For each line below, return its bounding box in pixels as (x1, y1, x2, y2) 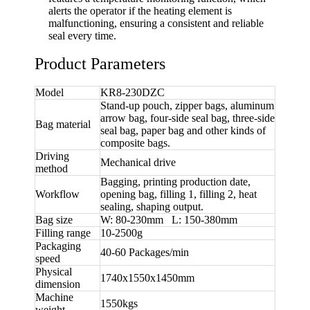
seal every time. (48, 29, 116, 42)
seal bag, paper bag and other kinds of (100, 124, 266, 136)
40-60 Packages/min (100, 246, 189, 258)
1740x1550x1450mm (100, 271, 194, 284)
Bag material (35, 118, 91, 130)
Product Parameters (35, 54, 165, 73)
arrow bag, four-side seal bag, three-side (100, 111, 275, 124)
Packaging (35, 239, 81, 252)
